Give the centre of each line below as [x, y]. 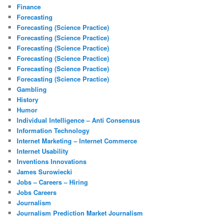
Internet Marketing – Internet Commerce [77, 141]
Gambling [32, 89]
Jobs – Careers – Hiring [53, 182]
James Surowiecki [45, 172]
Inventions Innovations [52, 162]
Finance [29, 7]
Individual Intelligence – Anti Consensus [79, 120]
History [28, 100]
